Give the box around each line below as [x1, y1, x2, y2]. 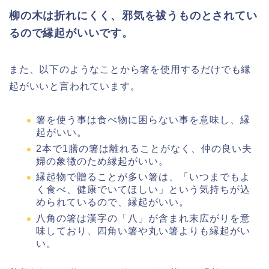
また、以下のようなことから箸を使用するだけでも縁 [9, 64, 252, 75]
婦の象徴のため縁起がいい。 [36, 156, 169, 166]
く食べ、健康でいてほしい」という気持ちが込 [36, 184, 250, 195]
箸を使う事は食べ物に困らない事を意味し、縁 [36, 115, 250, 125]
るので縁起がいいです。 [9, 27, 133, 40]
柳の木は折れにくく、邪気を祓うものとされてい [9, 10, 258, 22]
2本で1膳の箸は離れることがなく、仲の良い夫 [36, 143, 252, 154]
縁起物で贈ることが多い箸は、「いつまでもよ [36, 172, 250, 183]
